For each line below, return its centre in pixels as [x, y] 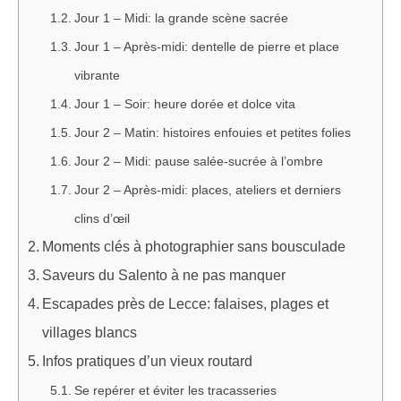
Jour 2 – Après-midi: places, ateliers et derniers [207, 189]
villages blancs [90, 332]
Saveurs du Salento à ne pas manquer [164, 275]
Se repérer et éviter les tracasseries [175, 390]
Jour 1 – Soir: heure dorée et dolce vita [184, 103]
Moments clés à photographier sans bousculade [194, 246]
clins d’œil [102, 218]
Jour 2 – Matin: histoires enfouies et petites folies [212, 132]
